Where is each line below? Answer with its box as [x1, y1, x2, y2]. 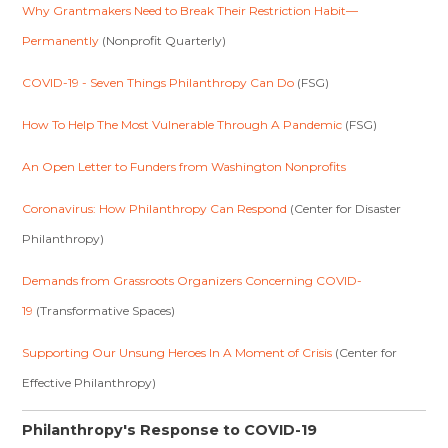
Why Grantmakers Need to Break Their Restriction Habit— [22, 3, 359, 18]
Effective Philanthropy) [22, 375, 157, 390]
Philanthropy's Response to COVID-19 [22, 421, 318, 439]
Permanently [22, 33, 100, 48]
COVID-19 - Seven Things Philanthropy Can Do [22, 75, 295, 90]
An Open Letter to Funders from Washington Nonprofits [22, 159, 347, 174]
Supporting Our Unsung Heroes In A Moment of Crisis [22, 345, 333, 360]
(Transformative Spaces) [33, 303, 176, 318]
